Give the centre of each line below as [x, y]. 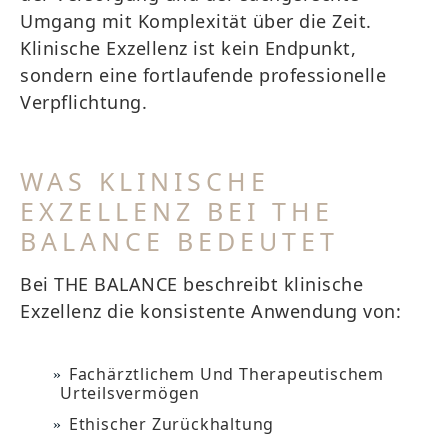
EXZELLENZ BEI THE [177, 211]
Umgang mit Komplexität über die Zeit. [196, 21]
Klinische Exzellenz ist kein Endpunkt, [188, 48]
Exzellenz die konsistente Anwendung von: [210, 311]
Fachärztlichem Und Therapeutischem [226, 374]
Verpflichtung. [83, 102]
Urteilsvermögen [130, 393]
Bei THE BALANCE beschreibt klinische [191, 284]
